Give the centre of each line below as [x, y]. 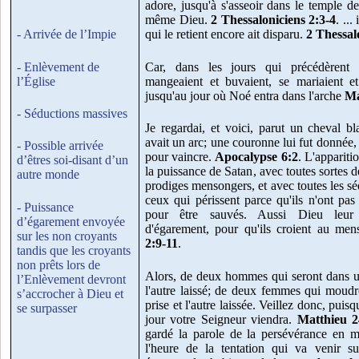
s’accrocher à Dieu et [70, 293]
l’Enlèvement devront [71, 279]
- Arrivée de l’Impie [67, 34]
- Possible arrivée [60, 146]
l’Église [36, 81]
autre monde [48, 175]
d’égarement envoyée [71, 221]
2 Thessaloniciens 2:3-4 [273, 20]
